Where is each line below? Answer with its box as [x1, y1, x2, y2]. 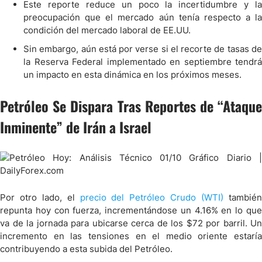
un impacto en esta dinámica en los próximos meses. [23, 69, 242, 80]
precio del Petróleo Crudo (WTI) [80, 192, 224, 203]
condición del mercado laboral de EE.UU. [23, 25, 191, 36]
